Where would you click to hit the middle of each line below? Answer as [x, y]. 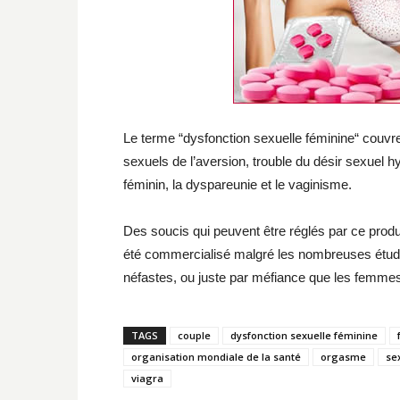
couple [194, 335]
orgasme [343, 356]
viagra [147, 378]
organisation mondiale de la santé [216, 356]
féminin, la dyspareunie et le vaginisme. [237, 184]
